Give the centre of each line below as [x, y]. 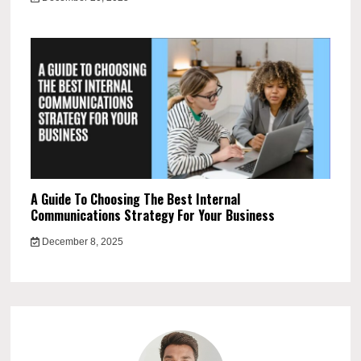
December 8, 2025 [81, 242]
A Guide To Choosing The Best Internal [136, 199]
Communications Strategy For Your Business [153, 216]
